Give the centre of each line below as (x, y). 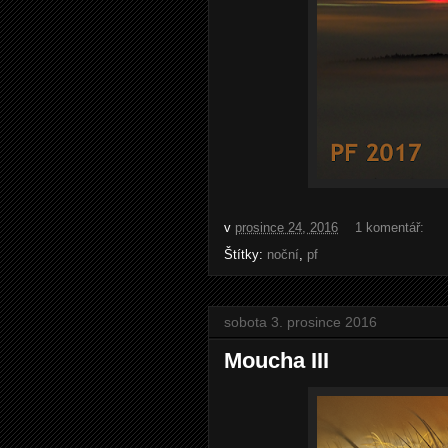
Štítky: (245, 254)
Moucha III (276, 360)
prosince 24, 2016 (286, 228)
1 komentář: (391, 228)
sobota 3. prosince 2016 (300, 322)
